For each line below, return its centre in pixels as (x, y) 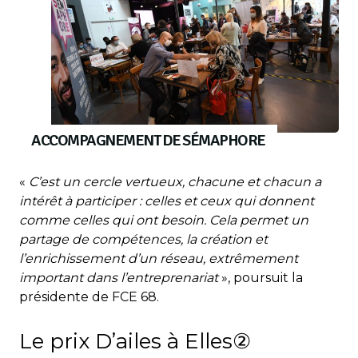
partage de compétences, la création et (143, 240)
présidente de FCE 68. (89, 297)
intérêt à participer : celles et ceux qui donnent (167, 201)
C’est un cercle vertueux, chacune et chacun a (175, 182)
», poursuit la (261, 278)
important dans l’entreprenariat (119, 278)
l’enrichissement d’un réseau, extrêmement (159, 259)
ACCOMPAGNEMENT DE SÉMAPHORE (148, 141)
